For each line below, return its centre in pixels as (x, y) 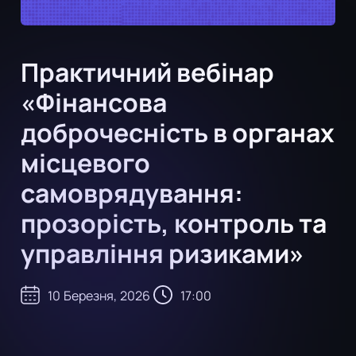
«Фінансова (94, 102)
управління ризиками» (163, 253)
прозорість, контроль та (174, 223)
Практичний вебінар (147, 72)
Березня (89, 295)
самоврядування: (132, 193)
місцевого (85, 163)
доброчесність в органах (178, 132)
